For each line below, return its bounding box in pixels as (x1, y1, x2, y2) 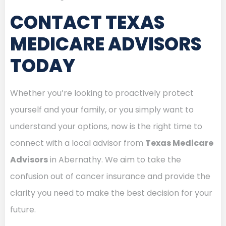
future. (10, 203, 36, 215)
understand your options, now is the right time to (10, 120, 202, 132)
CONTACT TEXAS (10, 9, 164, 35)
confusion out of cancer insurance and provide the (10, 170, 210, 182)
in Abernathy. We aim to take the (48, 153, 181, 165)
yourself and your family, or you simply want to (10, 103, 194, 116)
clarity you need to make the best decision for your (10, 187, 212, 199)
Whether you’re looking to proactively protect (10, 87, 194, 99)
